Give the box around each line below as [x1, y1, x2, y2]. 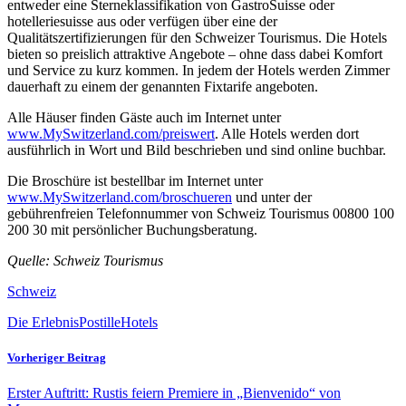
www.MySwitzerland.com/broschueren [7, 188, 232, 205]
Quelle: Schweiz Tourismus [7, 252, 163, 268]
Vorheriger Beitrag [7, 350, 106, 364]
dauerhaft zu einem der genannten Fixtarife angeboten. [7, 78, 318, 94]
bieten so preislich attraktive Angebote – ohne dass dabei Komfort [7, 45, 382, 62]
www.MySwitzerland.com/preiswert [7, 125, 215, 141]
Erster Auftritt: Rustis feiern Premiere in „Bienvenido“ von [7, 385, 341, 401]
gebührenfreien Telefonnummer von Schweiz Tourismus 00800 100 [7, 205, 394, 221]
